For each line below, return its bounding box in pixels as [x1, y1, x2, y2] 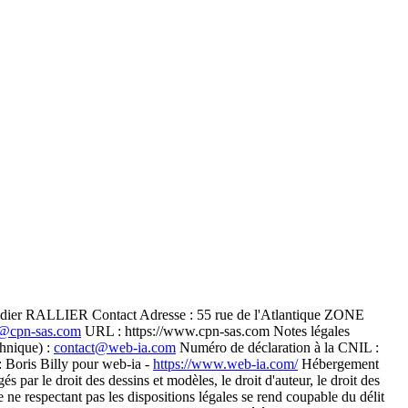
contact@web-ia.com [54, 339, 176, 355]
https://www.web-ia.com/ [153, 355, 298, 372]
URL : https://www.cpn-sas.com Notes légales [81, 322, 350, 339]
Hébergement [298, 355, 379, 372]
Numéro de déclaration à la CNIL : [176, 339, 379, 355]
